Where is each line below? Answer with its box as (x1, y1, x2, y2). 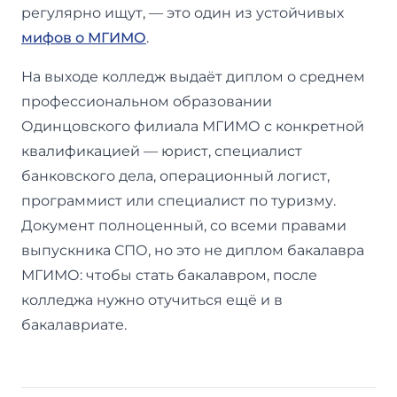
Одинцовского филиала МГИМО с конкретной (21, 117, 364, 135)
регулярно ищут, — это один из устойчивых (21, 4, 344, 21)
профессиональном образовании (21, 92, 272, 110)
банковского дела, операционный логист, (21, 167, 330, 184)
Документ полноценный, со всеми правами (21, 216, 346, 234)
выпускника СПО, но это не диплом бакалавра (21, 241, 364, 259)
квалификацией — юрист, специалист (21, 142, 302, 160)
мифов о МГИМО (21, 28, 146, 46)
